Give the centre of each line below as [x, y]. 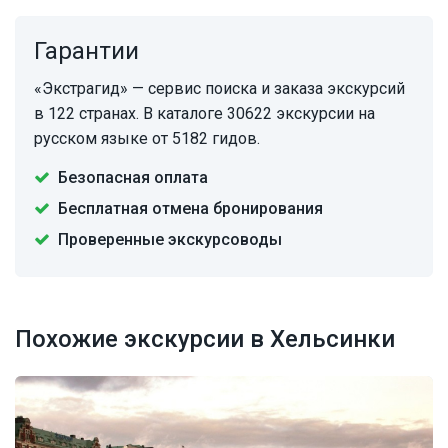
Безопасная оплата [133, 178]
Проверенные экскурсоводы [170, 240]
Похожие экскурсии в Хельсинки [205, 339]
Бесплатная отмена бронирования [190, 209]
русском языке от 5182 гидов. [147, 139]
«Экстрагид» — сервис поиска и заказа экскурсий [219, 89]
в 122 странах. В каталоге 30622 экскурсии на [204, 114]
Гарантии [86, 51]
